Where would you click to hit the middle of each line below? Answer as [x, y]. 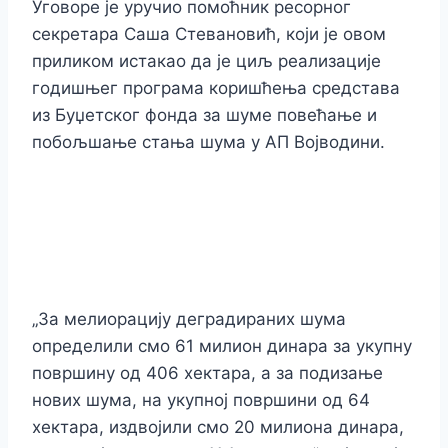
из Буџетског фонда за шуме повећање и [204, 115]
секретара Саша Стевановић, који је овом [209, 34]
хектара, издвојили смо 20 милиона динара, [218, 427]
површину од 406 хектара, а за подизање [207, 373]
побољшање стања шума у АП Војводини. [208, 142]
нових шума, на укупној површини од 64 [201, 400]
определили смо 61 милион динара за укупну [222, 346]
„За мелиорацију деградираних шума [189, 319]
